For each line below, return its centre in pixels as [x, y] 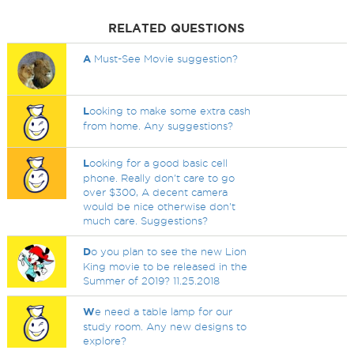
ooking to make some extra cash [170, 111]
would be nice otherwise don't [160, 206]
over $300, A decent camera [156, 192]
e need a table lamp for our [164, 311]
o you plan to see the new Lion [169, 251]
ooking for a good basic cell [159, 163]
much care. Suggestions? [146, 220]
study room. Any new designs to [165, 326]
